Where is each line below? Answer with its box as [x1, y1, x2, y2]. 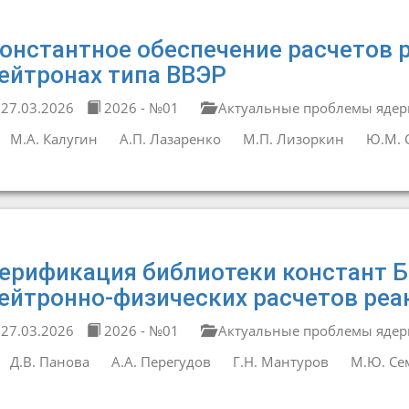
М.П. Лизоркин [242, 130, 344, 148]
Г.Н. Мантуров [232, 352, 329, 371]
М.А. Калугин [9, 130, 98, 148]
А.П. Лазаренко [119, 130, 221, 148]
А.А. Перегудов [110, 352, 211, 371]
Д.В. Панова [9, 352, 89, 371]
